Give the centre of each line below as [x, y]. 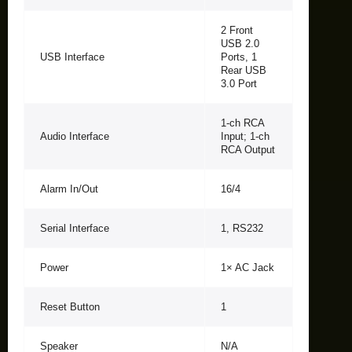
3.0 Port [239, 83]
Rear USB [244, 70]
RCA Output [248, 149]
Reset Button [70, 306]
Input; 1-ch [245, 136]
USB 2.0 [240, 43]
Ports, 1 [239, 57]
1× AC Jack [247, 267]
